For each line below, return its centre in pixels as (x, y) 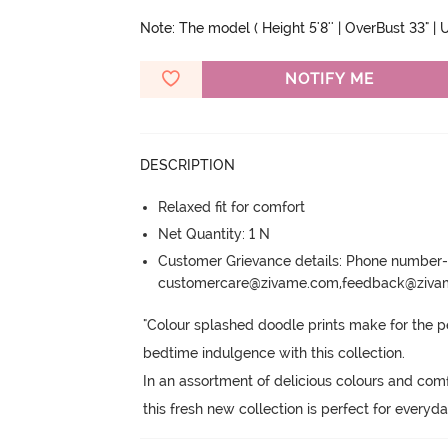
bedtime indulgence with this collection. (274, 353)
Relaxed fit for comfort (232, 206)
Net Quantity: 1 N (214, 233)
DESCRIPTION (188, 164)
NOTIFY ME (329, 78)
